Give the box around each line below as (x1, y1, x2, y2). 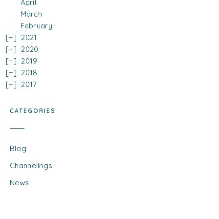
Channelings (10, 161, 53, 171)
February (20, 21, 52, 31)
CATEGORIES (10, 107, 56, 115)
